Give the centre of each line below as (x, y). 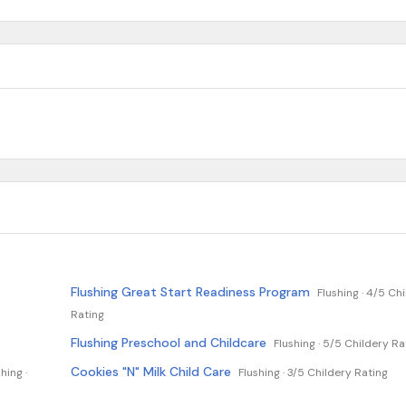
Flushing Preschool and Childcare (169, 343)
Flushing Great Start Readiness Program (190, 292)
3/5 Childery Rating (338, 372)
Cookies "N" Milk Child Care (151, 372)
